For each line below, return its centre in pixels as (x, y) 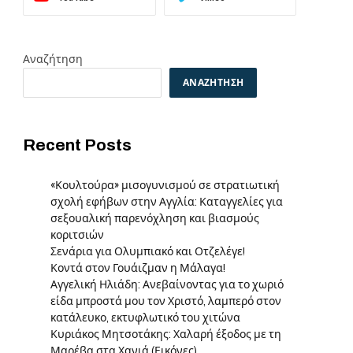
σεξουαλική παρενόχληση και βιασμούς (155, 219)
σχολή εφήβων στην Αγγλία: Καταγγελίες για (167, 202)
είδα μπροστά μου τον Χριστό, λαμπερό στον (166, 301)
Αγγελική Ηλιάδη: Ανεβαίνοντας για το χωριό (167, 285)
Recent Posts (77, 145)
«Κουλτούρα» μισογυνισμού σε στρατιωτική (165, 186)
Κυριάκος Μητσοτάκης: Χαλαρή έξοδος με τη (166, 334)
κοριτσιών (77, 235)
